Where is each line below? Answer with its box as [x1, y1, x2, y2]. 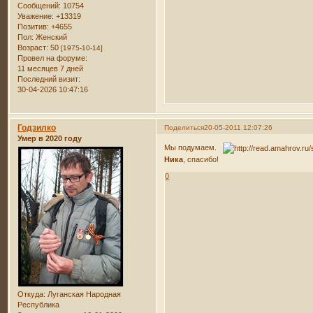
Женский [34, 32, 68, 41]
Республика [17, 300, 60, 310]
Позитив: [17, 22, 50, 31]
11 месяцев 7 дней [17, 64, 84, 73]
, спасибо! [183, 155, 219, 164]
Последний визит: [17, 74, 81, 83]
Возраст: [17, 43, 49, 52]
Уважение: [17, 11, 54, 20]
